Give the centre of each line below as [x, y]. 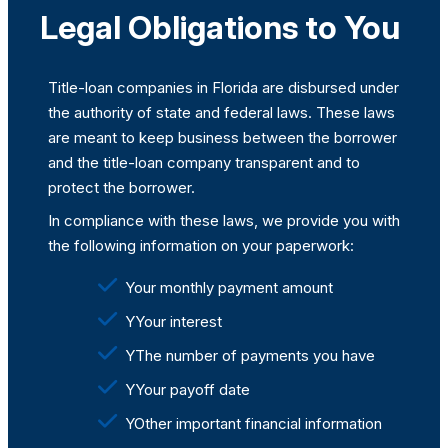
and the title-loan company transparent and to [204, 163]
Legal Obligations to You [220, 28]
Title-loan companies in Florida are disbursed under [223, 88]
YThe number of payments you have [250, 356]
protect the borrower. [121, 188]
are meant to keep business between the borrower [222, 138]
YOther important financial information [253, 424]
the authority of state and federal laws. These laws [221, 113]
